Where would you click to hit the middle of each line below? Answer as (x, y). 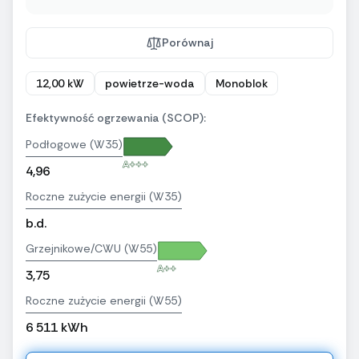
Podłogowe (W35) (74, 145)
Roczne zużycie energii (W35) (104, 197)
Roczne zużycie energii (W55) (104, 301)
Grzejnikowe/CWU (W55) (91, 249)
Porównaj (188, 43)
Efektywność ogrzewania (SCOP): (116, 118)
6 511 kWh (56, 328)
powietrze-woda (150, 84)
